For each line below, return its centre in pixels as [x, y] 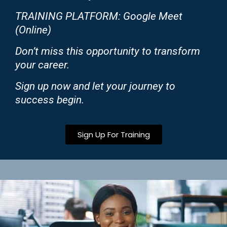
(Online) [33, 30]
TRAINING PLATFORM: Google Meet [99, 16]
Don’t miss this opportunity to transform [108, 51]
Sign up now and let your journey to [95, 86]
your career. [42, 65]
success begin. [50, 100]
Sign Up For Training [113, 135]
